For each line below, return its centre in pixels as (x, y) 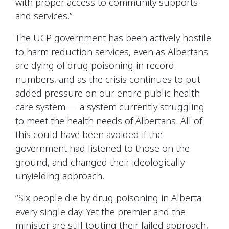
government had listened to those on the (102, 148)
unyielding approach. (60, 176)
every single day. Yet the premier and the (100, 211)
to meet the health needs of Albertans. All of (109, 120)
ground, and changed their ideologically (100, 162)
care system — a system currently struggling (110, 107)
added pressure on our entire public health (108, 93)
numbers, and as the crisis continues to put (108, 79)
